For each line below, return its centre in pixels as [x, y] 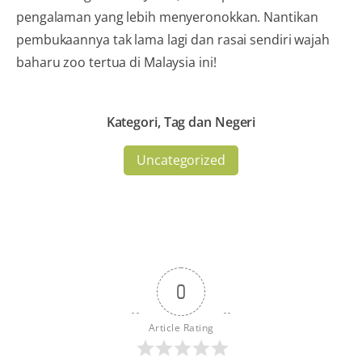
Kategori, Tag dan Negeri [181, 122]
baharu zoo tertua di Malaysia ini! [116, 62]
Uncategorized [181, 160]
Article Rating [181, 327]
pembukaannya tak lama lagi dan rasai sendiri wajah [173, 39]
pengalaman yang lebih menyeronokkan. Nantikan [167, 17]
